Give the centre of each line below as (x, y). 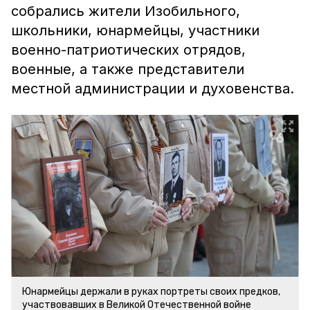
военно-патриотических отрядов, (128, 50)
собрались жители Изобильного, (126, 11)
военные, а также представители (128, 69)
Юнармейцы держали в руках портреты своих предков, (151, 292)
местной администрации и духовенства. (153, 89)
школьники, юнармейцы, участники (135, 30)
